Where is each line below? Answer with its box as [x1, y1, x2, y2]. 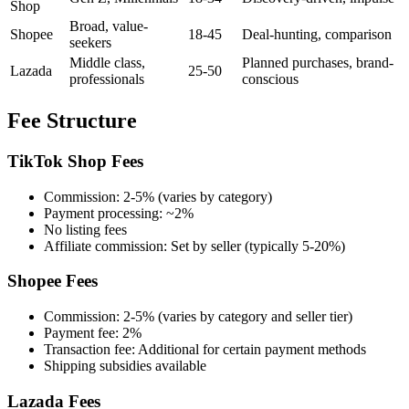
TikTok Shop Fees [7, 151, 143, 171]
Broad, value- [69, 18, 148, 35]
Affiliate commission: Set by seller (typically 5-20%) [44, 237, 345, 254]
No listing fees [44, 221, 127, 237]
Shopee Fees [7, 271, 98, 291]
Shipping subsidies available [44, 358, 206, 373]
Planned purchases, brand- [242, 55, 393, 71]
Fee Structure [7, 108, 137, 132]
